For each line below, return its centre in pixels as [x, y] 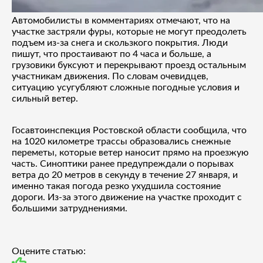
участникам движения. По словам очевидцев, [110, 76]
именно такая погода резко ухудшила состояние [116, 186]
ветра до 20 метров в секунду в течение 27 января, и [125, 175]
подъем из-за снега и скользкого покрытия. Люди [120, 43]
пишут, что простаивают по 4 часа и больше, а [112, 54]
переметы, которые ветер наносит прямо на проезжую [130, 152]
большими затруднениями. [70, 208]
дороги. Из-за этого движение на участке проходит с [127, 197]
